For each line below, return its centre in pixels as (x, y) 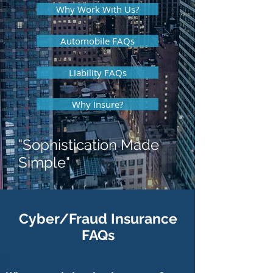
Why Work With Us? (97, 9)
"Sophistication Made (89, 145)
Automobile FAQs (97, 41)
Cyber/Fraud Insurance (98, 218)
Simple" (44, 162)
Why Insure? (97, 104)
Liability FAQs (97, 73)
